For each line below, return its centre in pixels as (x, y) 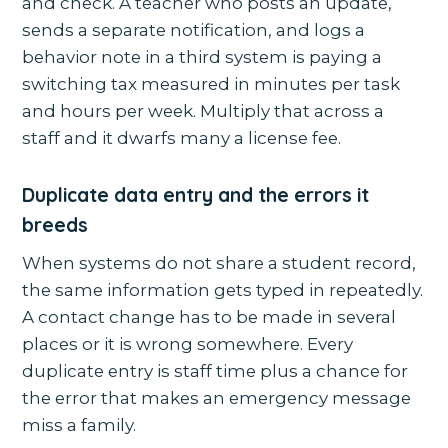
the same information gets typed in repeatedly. (223, 290)
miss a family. (79, 425)
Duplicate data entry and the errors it (196, 195)
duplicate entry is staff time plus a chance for (215, 371)
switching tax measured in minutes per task (211, 84)
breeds (55, 225)
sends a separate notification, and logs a (194, 30)
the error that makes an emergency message (217, 398)
